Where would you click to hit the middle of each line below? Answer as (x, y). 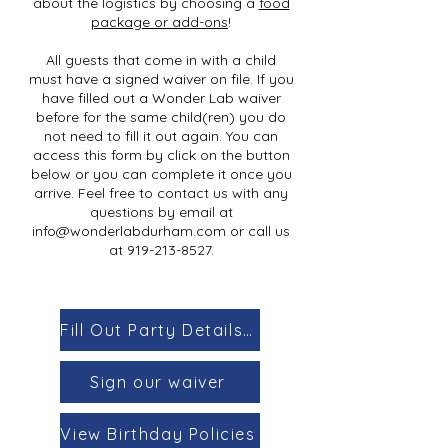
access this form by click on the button (161, 154)
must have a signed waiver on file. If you (161, 78)
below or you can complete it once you (161, 173)
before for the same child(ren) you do (161, 116)
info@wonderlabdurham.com (129, 230)
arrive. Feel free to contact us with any (161, 192)
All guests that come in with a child (161, 59)
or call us (258, 230)
